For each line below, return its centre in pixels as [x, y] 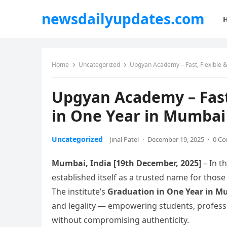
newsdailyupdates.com [123, 19]
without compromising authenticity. [120, 220]
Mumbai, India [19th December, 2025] [126, 163]
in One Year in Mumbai [139, 116]
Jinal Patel [124, 139]
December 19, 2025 [176, 139]
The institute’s [80, 192]
